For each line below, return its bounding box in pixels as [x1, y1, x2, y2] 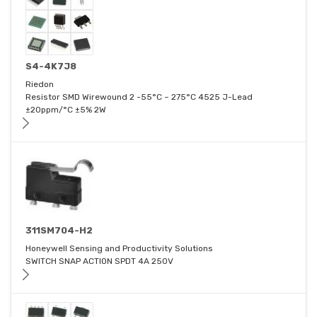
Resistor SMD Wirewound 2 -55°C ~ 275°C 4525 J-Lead [25, 92, 253, 103]
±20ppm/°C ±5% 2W [25, 105, 106, 115]
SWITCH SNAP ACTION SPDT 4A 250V [25, 256, 173, 267]
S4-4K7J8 [25, 61, 76, 72]
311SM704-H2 [25, 225, 93, 236]
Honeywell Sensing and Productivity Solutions [25, 243, 213, 254]
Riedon [25, 79, 54, 90]
